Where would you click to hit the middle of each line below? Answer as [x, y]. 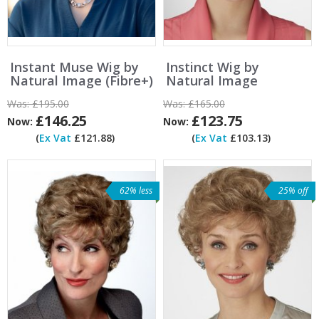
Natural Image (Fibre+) [82, 81]
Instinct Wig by [213, 67]
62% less [136, 190]
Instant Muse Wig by [74, 67]
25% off [293, 190]
